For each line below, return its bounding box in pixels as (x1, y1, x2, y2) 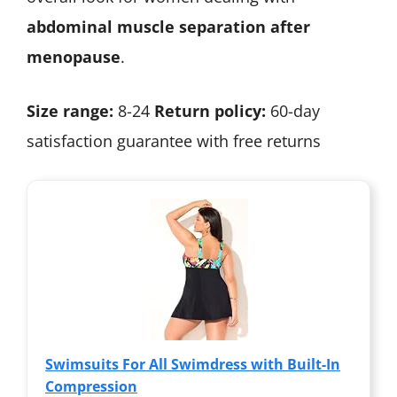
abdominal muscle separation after (27, 16, 310, 38)
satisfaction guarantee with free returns (27, 130, 321, 152)
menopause (27, 46, 121, 68)
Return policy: (154, 100, 266, 122)
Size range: (27, 100, 113, 122)
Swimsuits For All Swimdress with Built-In (45, 354, 340, 375)
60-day (266, 100, 320, 122)
